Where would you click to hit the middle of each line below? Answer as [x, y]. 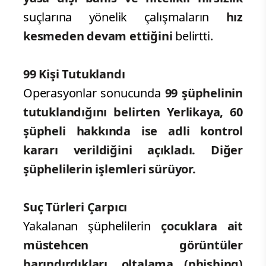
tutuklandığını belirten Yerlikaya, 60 [133, 112]
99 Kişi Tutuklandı [74, 74]
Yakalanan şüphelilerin [92, 226]
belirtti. [194, 36]
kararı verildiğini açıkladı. [110, 150]
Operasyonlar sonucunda [92, 93]
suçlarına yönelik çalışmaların [116, 17]
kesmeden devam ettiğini [99, 36]
